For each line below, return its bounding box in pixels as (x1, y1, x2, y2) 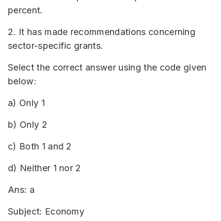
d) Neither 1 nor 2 (8, 163, 81, 173)
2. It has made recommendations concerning (8, 27, 196, 37)
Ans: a (8, 184, 35, 195)
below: (8, 76, 37, 86)
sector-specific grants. (8, 40, 104, 51)
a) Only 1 (8, 98, 45, 108)
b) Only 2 (8, 119, 47, 130)
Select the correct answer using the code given (8, 62, 207, 73)
